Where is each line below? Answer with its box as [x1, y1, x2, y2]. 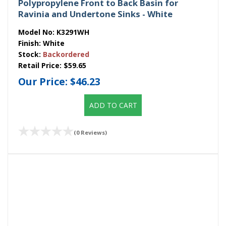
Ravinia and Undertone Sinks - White [18, 8, 173, 20]
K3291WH [56, 27, 89, 37]
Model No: [18, 27, 56, 37]
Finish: [18, 38, 43, 48]
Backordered [43, 49, 89, 59]
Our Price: [18, 74, 70, 88]
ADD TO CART [89, 100, 137, 110]
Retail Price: [18, 60, 64, 70]
